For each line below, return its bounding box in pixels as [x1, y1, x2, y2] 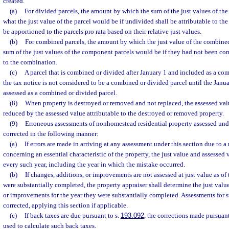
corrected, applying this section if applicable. [3, 201, 128, 209]
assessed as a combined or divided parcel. [3, 89, 117, 97]
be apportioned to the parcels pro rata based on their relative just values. [3, 28, 201, 35]
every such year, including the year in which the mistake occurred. [3, 161, 185, 168]
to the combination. [3, 58, 57, 66]
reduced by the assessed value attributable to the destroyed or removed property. [3, 109, 224, 117]
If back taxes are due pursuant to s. [24, 212, 121, 219]
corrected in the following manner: [3, 130, 99, 138]
